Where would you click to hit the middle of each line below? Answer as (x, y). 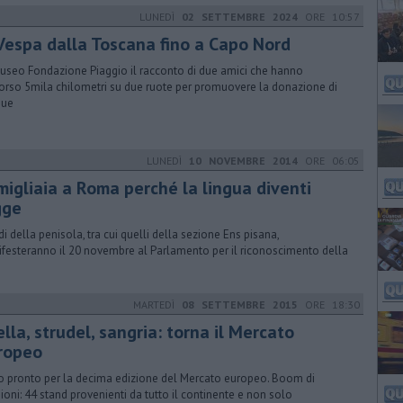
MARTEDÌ (157, 304)
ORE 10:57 (329, 17)
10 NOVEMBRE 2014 (243, 161)
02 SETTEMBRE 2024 (240, 17)
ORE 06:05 (329, 161)
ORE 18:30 (329, 304)
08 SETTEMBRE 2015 (240, 304)
